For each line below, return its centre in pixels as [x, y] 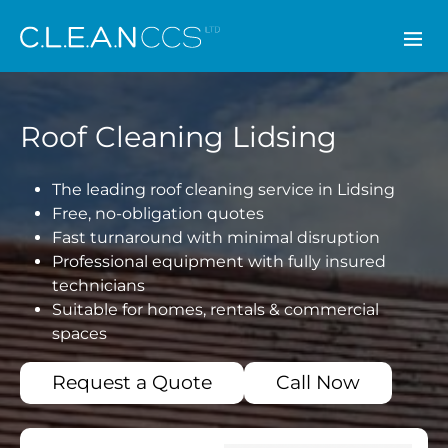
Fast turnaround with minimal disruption [216, 237]
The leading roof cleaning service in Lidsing [223, 189]
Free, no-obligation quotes [158, 213]
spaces [79, 333]
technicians [98, 285]
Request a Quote [132, 382]
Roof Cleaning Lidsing [178, 136]
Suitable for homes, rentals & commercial [215, 309]
